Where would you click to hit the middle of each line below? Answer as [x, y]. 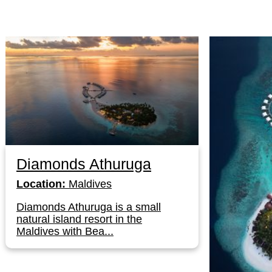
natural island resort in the [79, 219]
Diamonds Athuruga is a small [89, 207]
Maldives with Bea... [65, 231]
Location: [41, 184]
